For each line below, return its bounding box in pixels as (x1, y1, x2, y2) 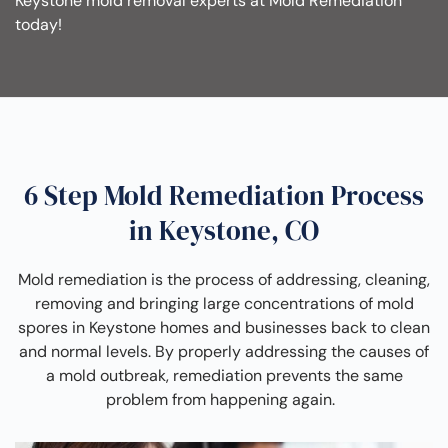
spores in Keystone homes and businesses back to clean (18, 317, 430, 339)
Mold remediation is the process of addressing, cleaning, (18, 269, 430, 291)
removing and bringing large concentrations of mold (34, 293, 414, 315)
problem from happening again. (105, 389, 343, 411)
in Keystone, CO (129, 212, 319, 250)
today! (15, 14, 62, 36)
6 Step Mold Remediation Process (24, 177, 424, 215)
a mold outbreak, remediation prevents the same (45, 365, 403, 387)
